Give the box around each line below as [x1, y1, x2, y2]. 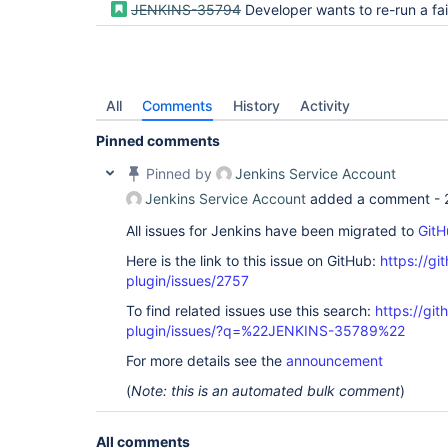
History [233, 97, 280, 114]
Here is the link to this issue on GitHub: [126, 252, 380, 269]
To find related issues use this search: [126, 302, 375, 319]
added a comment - [306, 190, 444, 207]
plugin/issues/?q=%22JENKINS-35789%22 [126, 322, 405, 339]
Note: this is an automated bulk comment [131, 382, 400, 399]
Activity [300, 97, 350, 114]
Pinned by [142, 165, 216, 182]
